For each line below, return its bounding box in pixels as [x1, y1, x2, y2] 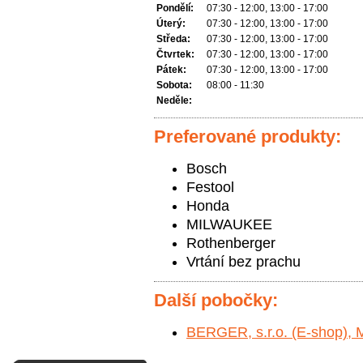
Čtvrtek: [156, 49, 194, 60]
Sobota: [156, 79, 192, 91]
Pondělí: [156, 2, 194, 14]
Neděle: [156, 95, 192, 106]
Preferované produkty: [154, 127, 341, 147]
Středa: [156, 33, 190, 45]
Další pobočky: [154, 291, 278, 310]
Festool [186, 179, 234, 195]
